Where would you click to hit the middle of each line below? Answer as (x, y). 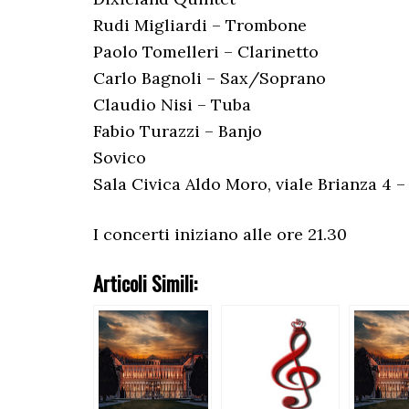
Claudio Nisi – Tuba (172, 105)
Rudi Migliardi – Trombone (200, 25)
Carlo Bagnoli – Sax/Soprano (210, 78)
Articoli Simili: (145, 283)
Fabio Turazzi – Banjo (178, 131)
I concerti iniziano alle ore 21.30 (220, 234)
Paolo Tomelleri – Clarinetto (206, 52)
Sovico (120, 157)
